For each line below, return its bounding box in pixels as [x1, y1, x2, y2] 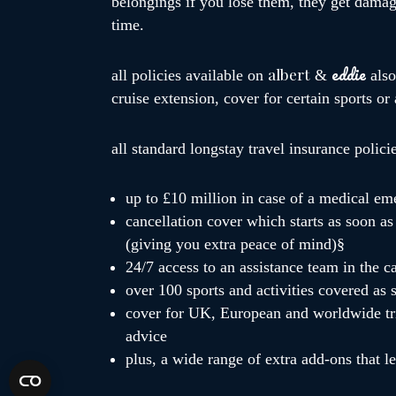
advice [126, 327, 167, 345]
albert [268, 64, 310, 84]
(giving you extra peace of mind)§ [126, 235, 345, 253]
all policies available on [111, 66, 268, 84]
